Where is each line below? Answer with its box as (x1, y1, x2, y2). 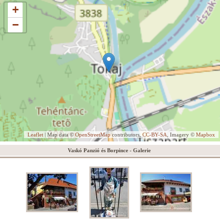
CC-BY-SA (142, 132, 167, 137)
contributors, (110, 132, 142, 137)
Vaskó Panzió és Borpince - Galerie (67, 147, 151, 153)
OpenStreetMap (75, 132, 110, 137)
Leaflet (27, 132, 43, 137)
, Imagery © (167, 132, 196, 137)
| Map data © (43, 132, 75, 137)
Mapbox (196, 132, 215, 137)
